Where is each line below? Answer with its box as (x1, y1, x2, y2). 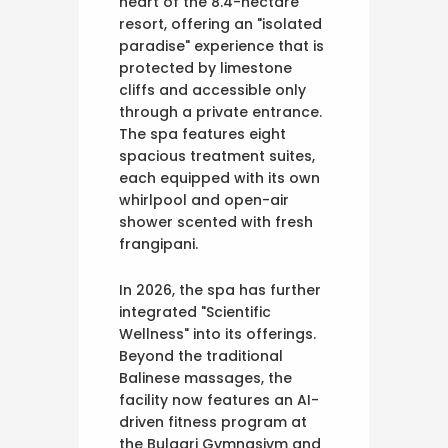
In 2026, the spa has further (119, 279, 321, 300)
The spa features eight (119, 123, 286, 144)
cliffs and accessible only (119, 79, 306, 100)
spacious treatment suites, (119, 145, 315, 166)
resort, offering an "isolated (119, 13, 322, 34)
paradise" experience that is (119, 35, 324, 56)
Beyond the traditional (119, 345, 283, 366)
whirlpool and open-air (119, 189, 289, 210)
